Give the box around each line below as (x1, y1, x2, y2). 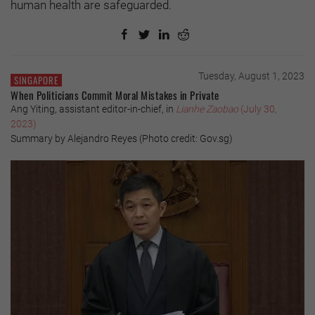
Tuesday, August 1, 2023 (198, 70, 304, 82)
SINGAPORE (14, 72, 58, 87)
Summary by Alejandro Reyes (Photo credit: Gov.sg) (11, 132, 233, 144)
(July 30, (240, 103, 277, 115)
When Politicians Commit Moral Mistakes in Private (11, 86, 219, 103)
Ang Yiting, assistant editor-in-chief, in (11, 103, 176, 115)
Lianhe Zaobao (176, 103, 240, 115)
